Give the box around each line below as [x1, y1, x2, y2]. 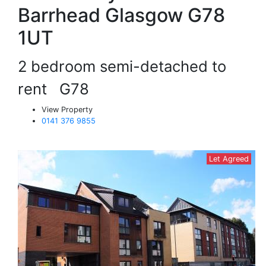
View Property [42, 105, 93, 114]
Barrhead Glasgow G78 [18, 4, 225, 27]
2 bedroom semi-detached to [18, 57, 226, 75]
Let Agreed [209, 154, 249, 163]
